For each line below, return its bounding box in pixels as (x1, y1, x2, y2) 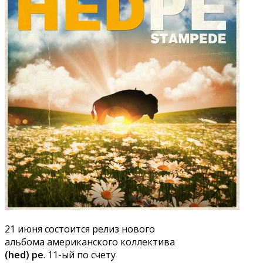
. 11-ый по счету (43, 248, 116, 262)
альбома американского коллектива (5, 235, 175, 249)
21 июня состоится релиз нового (5, 222, 155, 236)
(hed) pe (5, 248, 43, 262)
